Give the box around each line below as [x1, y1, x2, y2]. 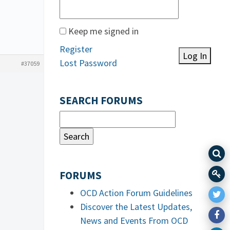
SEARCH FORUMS [60, 94, 143, 107]
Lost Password [60, 57, 117, 69]
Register [60, 43, 92, 55]
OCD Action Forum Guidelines [80, 187, 193, 199]
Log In [183, 50, 207, 62]
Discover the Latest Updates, [80, 201, 192, 213]
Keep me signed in [68, 25, 139, 37]
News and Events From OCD [80, 215, 188, 226]
